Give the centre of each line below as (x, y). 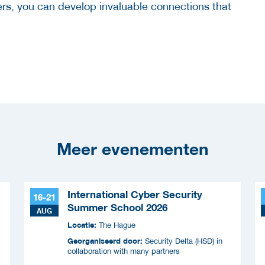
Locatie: (83, 224)
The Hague (117, 225)
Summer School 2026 (117, 207)
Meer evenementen (132, 148)
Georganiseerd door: (106, 240)
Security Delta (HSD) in (184, 241)
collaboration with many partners (124, 251)
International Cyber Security (135, 194)
